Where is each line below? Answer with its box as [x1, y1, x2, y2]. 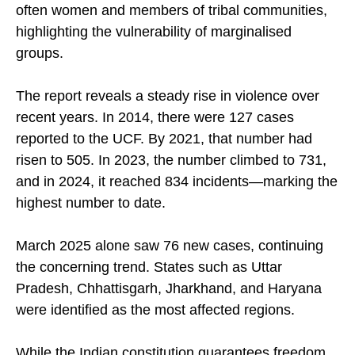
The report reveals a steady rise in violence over [16, 118, 319, 135]
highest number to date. [16, 225, 166, 242]
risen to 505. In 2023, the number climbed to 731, [16, 182, 326, 199]
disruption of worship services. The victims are [16, 11, 307, 28]
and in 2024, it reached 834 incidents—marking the [16, 204, 338, 220]
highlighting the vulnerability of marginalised [16, 54, 292, 71]
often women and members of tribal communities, [16, 32, 327, 49]
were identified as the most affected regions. [16, 332, 295, 349]
